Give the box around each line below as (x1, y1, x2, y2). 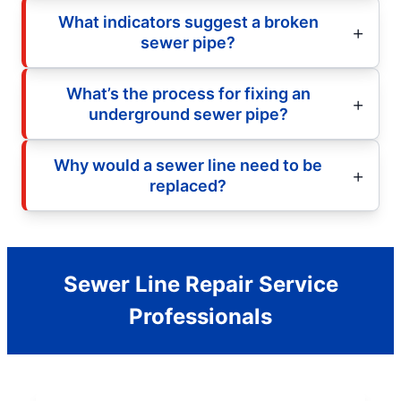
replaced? (149, 176, 226, 196)
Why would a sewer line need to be (54, 156, 322, 175)
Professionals (129, 303, 272, 330)
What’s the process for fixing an (65, 84, 311, 104)
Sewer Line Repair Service (63, 271, 338, 298)
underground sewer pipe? (88, 105, 288, 124)
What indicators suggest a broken (57, 13, 319, 32)
